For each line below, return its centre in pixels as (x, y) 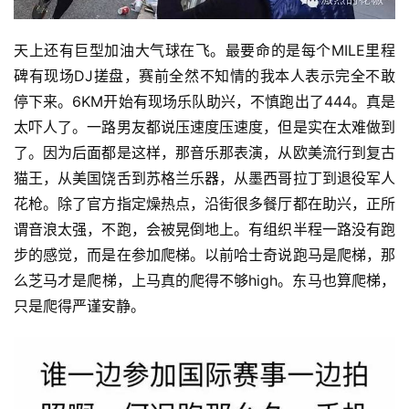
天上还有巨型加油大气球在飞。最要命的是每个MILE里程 (204, 51)
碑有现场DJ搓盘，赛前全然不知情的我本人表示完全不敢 (204, 76)
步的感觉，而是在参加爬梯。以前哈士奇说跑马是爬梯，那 (204, 255)
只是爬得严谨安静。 (79, 306)
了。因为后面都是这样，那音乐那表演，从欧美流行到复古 (204, 153)
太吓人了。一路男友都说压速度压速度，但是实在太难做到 (204, 127)
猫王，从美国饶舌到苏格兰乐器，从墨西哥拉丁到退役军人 (204, 178)
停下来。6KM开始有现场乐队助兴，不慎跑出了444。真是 (204, 102)
